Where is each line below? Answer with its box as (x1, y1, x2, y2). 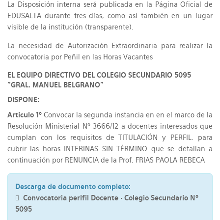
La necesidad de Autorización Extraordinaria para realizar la (7, 42, 213, 50)
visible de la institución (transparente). (7, 23, 134, 31)
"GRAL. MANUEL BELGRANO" (7, 81, 104, 89)
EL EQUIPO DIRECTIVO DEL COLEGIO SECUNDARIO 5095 (7, 71, 191, 80)
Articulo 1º (7, 111, 42, 119)
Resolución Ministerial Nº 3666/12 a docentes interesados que (7, 122, 213, 131)
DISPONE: (7, 96, 39, 104)
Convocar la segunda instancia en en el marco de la (42, 111, 213, 119)
